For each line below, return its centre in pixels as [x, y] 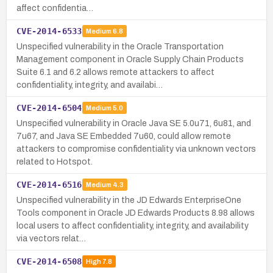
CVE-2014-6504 [49, 108]
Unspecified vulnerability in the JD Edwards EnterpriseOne [129, 200]
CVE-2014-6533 [49, 31]
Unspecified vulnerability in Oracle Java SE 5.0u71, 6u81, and [134, 123]
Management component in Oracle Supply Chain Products [130, 59]
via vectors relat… [51, 238]
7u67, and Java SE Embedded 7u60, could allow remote [124, 136]
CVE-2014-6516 [49, 184]
